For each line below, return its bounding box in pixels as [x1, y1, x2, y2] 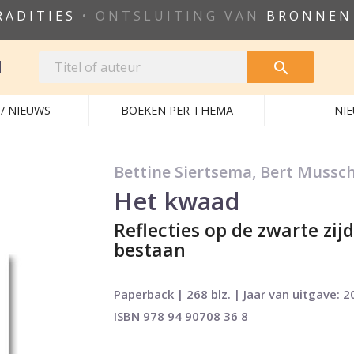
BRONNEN [266, 7, 352, 24]
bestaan [114, 237, 186, 262]
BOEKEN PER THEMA [120, 103, 233, 118]
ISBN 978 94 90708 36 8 [114, 308, 248, 324]
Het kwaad [114, 184, 240, 217]
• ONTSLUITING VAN [76, 7, 266, 24]
